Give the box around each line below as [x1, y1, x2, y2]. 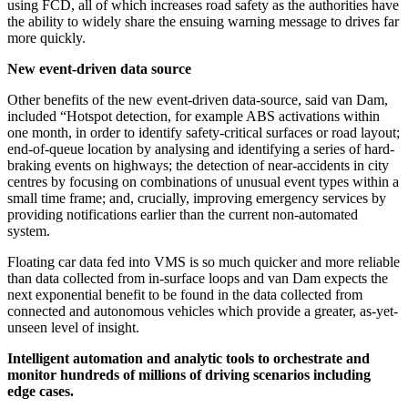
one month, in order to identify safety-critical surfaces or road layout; [7, 125, 400, 141]
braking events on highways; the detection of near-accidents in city [7, 158, 389, 174]
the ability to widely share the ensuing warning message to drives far [7, 14, 399, 30]
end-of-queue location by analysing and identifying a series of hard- [7, 141, 394, 158]
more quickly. [7, 30, 86, 46]
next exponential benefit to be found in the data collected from [7, 287, 362, 303]
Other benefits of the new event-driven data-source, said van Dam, [7, 92, 388, 108]
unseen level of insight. [7, 320, 139, 336]
